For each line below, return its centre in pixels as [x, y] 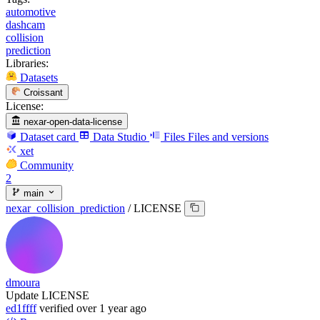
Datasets [39, 77]
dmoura [23, 283]
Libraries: [27, 63]
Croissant [44, 93]
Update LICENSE [47, 296]
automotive [31, 11]
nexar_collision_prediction [65, 209]
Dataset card [48, 136]
